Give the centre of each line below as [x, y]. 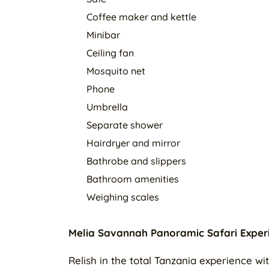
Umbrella [107, 107]
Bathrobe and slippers [136, 161]
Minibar [103, 35]
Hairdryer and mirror [133, 143]
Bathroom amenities [133, 179]
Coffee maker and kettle [141, 17]
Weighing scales [123, 197]
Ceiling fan [110, 53]
